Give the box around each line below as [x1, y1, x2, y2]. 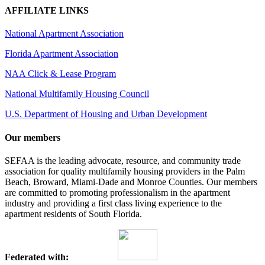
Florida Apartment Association [5, 49, 118, 59]
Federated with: [5, 251, 73, 262]
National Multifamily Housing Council [5, 89, 149, 99]
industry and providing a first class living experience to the [5, 198, 222, 208]
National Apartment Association [5, 28, 124, 39]
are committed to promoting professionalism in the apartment [5, 187, 230, 198]
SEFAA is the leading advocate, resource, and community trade [5, 155, 241, 166]
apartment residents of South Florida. [5, 208, 142, 219]
